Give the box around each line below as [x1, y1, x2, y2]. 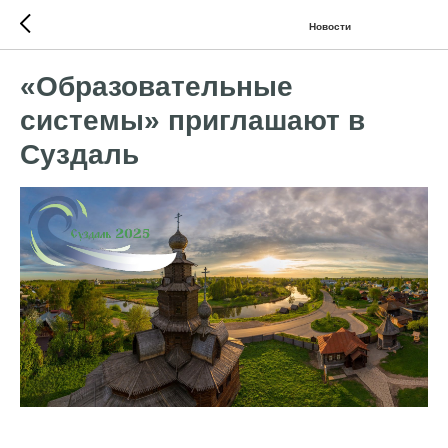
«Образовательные [20, 71, 293, 102]
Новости [309, 20, 351, 32]
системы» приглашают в [20, 105, 365, 136]
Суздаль [20, 139, 139, 170]
